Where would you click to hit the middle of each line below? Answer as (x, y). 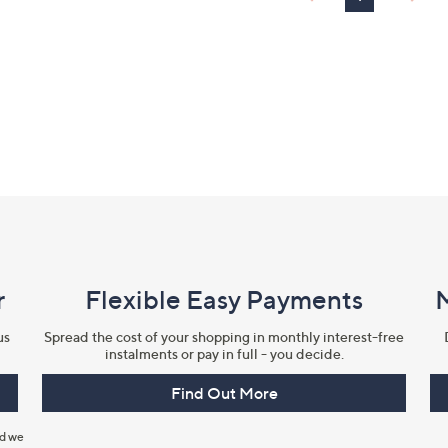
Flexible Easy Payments (224, 299)
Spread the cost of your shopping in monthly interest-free (224, 336)
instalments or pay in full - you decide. (224, 353)
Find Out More (224, 393)
